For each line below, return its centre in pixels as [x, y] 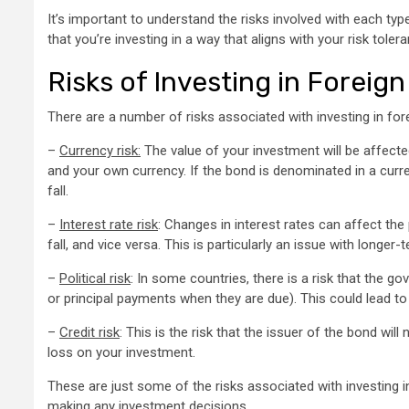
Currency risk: [100, 151]
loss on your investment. [121, 353]
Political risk [95, 279]
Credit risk [89, 333]
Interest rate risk [109, 225]
